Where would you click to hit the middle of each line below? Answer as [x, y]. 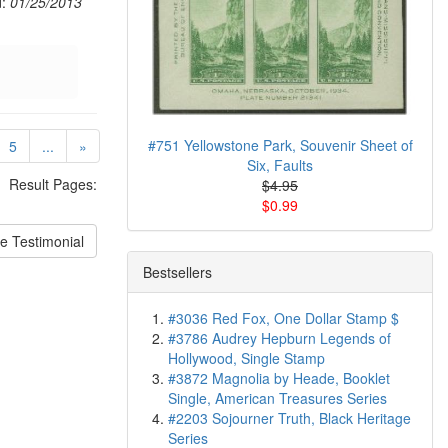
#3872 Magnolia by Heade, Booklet [279, 378]
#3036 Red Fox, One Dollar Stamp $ [283, 318]
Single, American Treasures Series [277, 398]
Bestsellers [177, 272]
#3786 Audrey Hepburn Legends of [279, 338]
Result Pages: [53, 183]
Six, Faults [280, 165]
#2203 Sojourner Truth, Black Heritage [289, 418]
